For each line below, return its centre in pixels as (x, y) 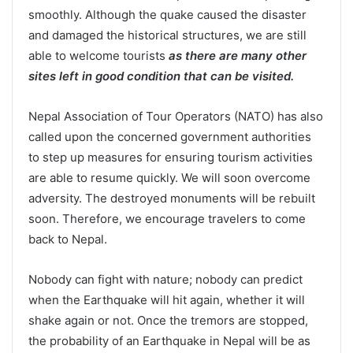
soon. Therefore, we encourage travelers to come (167, 219)
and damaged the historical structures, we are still (167, 35)
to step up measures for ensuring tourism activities (171, 158)
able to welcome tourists (97, 56)
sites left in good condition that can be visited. (161, 76)
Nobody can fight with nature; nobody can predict (165, 280)
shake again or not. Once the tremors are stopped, (168, 321)
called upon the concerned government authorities (170, 137)
